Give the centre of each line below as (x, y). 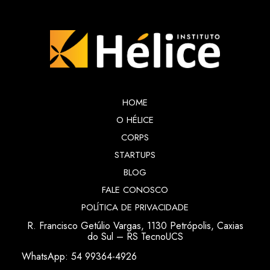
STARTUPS (135, 155)
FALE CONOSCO (135, 190)
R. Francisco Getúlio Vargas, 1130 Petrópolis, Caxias (135, 226)
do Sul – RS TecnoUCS (135, 237)
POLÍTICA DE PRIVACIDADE (135, 208)
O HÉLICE (135, 120)
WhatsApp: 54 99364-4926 (80, 257)
